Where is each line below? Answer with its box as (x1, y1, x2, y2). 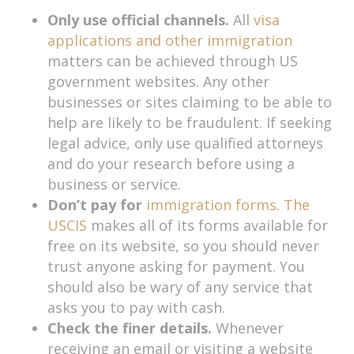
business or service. (47, 174, 181, 194)
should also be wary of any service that (47, 277, 313, 296)
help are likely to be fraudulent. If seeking (47, 112, 332, 132)
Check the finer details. (47, 318, 212, 337)
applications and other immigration (47, 30, 292, 50)
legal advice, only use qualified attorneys (47, 133, 323, 153)
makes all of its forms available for (87, 215, 328, 235)
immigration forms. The (146, 194, 310, 214)
